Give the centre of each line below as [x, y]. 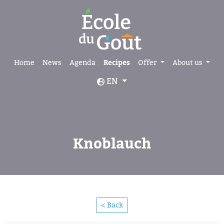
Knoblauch [112, 144]
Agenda [83, 62]
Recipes [117, 62]
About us [188, 62]
